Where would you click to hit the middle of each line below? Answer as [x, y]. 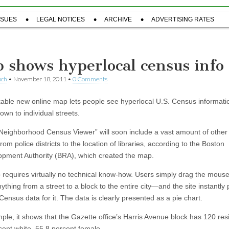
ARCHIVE [118, 19]
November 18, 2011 [40, 79]
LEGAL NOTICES [61, 19]
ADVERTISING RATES [183, 19]
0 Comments [90, 79]
